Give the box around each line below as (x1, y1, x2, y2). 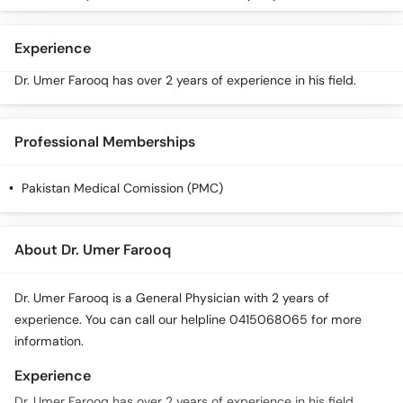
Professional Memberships (14, 132, 195, 152)
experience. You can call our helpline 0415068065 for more (14, 312, 362, 328)
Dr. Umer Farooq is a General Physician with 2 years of (14, 291, 329, 307)
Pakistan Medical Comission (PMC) (22, 181, 223, 197)
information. (14, 334, 84, 350)
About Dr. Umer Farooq (14, 240, 171, 260)
